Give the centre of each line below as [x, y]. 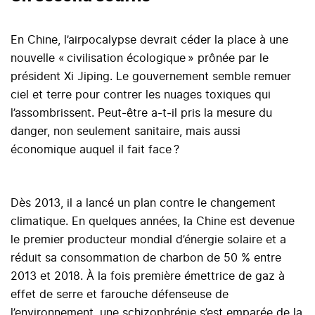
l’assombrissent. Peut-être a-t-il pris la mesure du [141, 114]
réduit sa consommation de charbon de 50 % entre [146, 258]
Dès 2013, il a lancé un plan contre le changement [143, 204]
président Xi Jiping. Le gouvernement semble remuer [151, 77]
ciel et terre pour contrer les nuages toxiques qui [141, 95]
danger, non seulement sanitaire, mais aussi [126, 132]
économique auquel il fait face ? [97, 150]
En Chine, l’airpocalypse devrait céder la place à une [149, 40]
